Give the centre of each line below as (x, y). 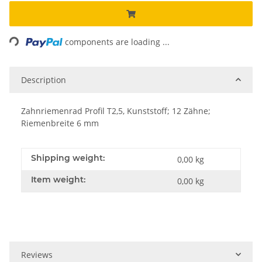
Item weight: (58, 179)
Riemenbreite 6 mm (60, 123)
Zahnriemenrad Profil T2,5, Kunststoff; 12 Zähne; (116, 111)
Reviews (37, 254)
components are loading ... (118, 42)
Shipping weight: (68, 158)
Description (44, 80)
